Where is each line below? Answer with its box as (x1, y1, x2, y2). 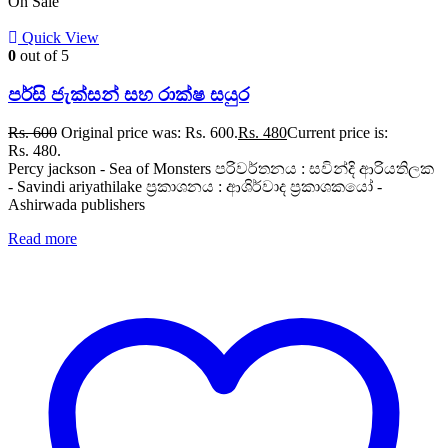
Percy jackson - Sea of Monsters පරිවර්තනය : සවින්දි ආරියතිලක (8, 160, 434, 178)
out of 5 (16, 47, 69, 65)
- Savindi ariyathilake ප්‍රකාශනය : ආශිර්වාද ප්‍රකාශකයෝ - (8, 178, 382, 196)
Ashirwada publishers (8, 196, 145, 214)
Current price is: (287, 124, 388, 142)
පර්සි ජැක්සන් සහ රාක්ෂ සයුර (8, 83, 249, 105)
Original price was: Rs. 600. (61, 124, 238, 142)
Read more (8, 230, 77, 248)
